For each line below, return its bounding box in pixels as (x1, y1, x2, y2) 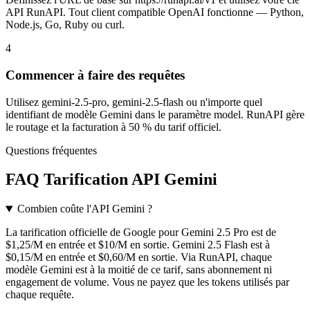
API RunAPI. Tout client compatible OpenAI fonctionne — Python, (6, 6, 304, 19)
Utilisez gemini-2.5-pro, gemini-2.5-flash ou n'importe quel (6, 95, 262, 108)
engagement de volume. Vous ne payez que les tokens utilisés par (6, 276, 289, 289)
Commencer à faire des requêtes (6, 67, 185, 82)
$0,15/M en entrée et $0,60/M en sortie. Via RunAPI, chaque (6, 251, 272, 264)
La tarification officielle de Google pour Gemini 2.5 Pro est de (6, 226, 276, 239)
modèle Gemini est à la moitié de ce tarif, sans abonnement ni (6, 264, 272, 276)
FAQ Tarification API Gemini (6, 170, 217, 189)
